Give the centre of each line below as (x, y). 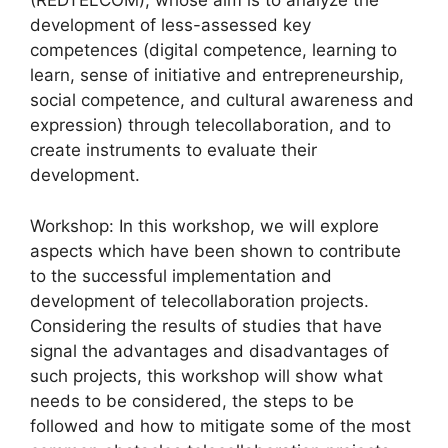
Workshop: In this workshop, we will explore (204, 225)
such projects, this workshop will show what (206, 375)
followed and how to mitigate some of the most (220, 425)
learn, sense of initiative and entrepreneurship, (217, 75)
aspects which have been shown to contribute (215, 250)
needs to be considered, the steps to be (192, 400)
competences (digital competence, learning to (213, 50)
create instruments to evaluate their (173, 150)
